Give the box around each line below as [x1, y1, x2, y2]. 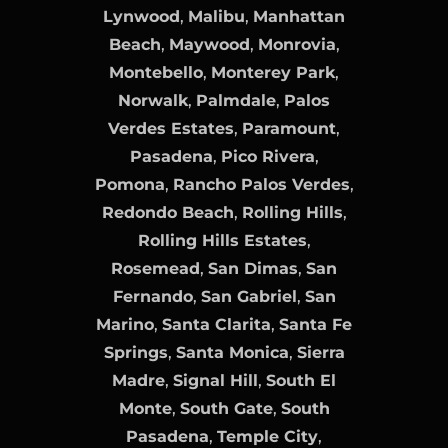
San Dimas [208, 258, 298, 278]
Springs [103, 342, 168, 362]
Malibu [188, 6, 245, 26]
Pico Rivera [220, 146, 315, 166]
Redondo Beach [101, 202, 234, 222]
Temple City [217, 426, 318, 446]
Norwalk [118, 90, 188, 110]
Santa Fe [279, 314, 352, 334]
